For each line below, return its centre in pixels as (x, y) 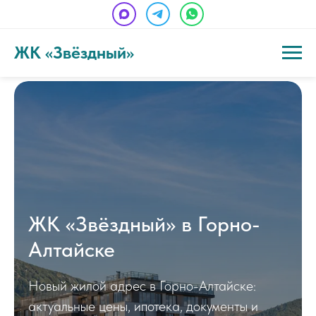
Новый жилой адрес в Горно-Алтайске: (142, 286)
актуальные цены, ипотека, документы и (143, 306)
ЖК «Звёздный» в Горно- (144, 224)
